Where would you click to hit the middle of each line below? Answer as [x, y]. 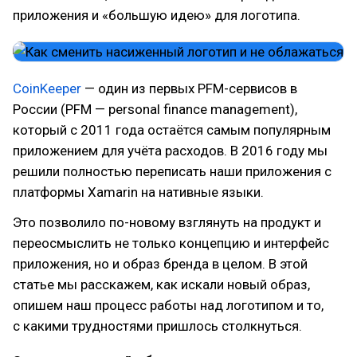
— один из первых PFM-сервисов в [189, 88]
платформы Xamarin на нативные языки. [138, 192]
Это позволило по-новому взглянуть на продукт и [167, 222]
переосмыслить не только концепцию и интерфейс [171, 243]
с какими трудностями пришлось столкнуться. [157, 326]
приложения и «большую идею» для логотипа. [157, 15]
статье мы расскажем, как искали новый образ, [161, 284]
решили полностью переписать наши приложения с [172, 171]
